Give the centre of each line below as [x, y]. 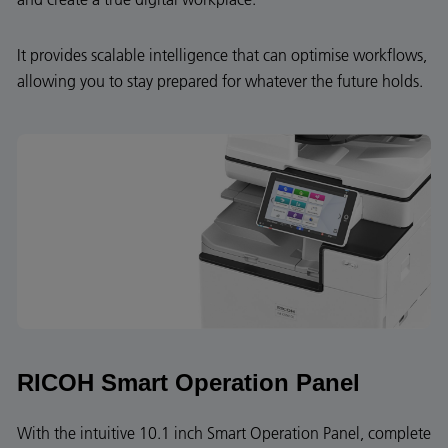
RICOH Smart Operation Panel [188, 382]
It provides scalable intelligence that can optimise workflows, [222, 54]
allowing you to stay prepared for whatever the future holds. [220, 80]
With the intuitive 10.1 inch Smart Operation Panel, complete [224, 433]
